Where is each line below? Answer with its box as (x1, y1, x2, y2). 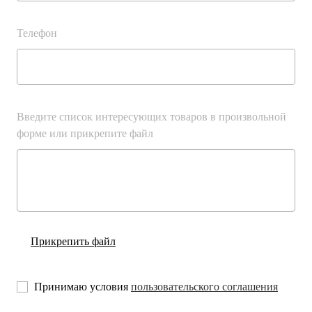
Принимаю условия (31, 279, 127, 295)
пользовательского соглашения (127, 279, 274, 295)
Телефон (17, 27, 56, 42)
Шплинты (26, 10, 81, 29)
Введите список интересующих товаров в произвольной (17, 111, 280, 126)
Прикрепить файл (31, 235, 114, 250)
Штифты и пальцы (26, 42, 134, 61)
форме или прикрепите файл (17, 127, 150, 143)
